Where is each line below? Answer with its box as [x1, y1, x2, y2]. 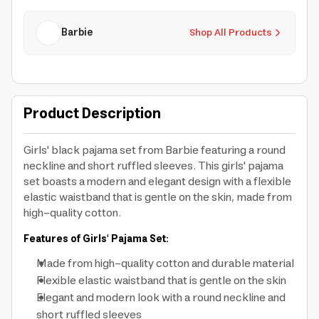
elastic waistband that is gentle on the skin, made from [23, 187, 292, 207]
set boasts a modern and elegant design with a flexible [23, 172, 291, 192]
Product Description [23, 102, 161, 127]
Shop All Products [189, 24, 272, 41]
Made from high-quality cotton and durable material [36, 253, 294, 273]
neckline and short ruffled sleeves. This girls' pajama [23, 156, 283, 176]
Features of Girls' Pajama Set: [23, 231, 169, 248]
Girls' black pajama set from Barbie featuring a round [23, 140, 286, 160]
